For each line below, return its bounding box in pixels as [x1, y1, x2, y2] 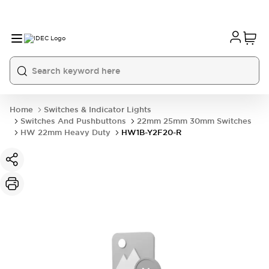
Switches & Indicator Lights [44, 104, 151, 115]
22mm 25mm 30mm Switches [137, 116, 252, 126]
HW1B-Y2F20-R [121, 127, 181, 138]
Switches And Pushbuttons [20, 116, 126, 126]
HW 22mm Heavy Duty [20, 127, 110, 138]
